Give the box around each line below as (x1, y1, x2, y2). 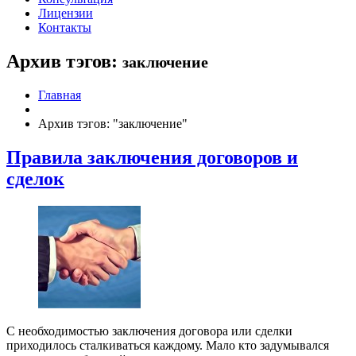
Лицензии (38, 6, 93, 20)
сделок (6, 168, 64, 189)
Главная (38, 87, 81, 102)
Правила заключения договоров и (6, 146, 298, 168)
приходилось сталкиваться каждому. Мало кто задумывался (6, 338, 329, 352)
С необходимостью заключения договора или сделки (6, 323, 292, 338)
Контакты (38, 21, 91, 34)
